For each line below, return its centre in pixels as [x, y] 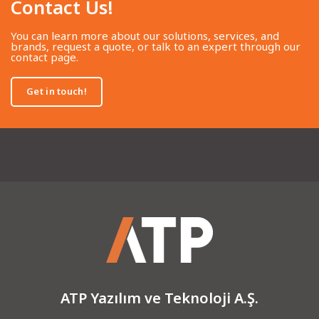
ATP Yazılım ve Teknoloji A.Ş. [159, 298]
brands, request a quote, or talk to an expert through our [156, 46]
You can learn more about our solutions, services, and [145, 35]
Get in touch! [57, 91]
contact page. [45, 57]
